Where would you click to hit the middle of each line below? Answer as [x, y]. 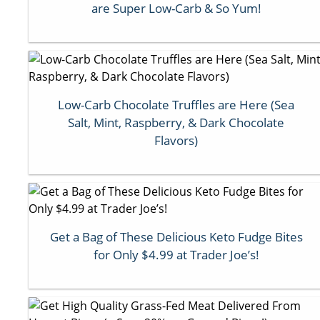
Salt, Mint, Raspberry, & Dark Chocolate [176, 122]
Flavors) [176, 140]
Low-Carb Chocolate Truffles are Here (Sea [176, 104]
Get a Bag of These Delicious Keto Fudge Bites [176, 236]
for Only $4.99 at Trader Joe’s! [176, 254]
